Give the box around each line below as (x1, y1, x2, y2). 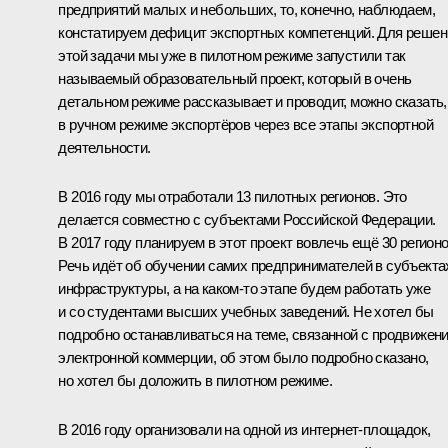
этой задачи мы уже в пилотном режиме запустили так (58, 46, 406, 64)
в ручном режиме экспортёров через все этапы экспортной (58, 115, 433, 133)
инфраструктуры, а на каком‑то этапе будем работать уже (58, 279, 430, 297)
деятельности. (58, 138, 151, 156)
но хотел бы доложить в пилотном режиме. (58, 371, 332, 389)
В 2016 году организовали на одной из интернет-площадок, (58, 420, 431, 438)
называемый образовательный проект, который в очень (58, 69, 412, 87)
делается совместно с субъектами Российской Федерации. (58, 210, 436, 228)
